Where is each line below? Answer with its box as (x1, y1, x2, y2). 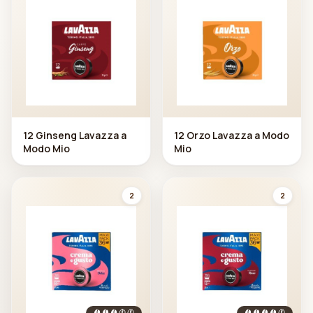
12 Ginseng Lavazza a (23, 128, 126, 142)
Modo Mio (23, 141, 70, 155)
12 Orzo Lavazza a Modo (174, 128, 289, 142)
